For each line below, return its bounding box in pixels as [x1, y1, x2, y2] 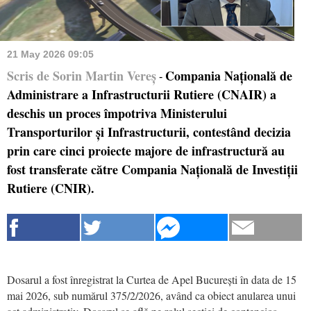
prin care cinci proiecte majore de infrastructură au [7, 141, 285, 160]
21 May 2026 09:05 [7, 48, 94, 60]
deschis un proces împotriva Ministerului [7, 103, 227, 122]
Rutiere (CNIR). [7, 178, 94, 197]
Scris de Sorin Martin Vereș [7, 66, 156, 85]
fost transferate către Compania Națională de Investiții [7, 160, 298, 178]
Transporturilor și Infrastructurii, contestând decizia [7, 122, 291, 141]
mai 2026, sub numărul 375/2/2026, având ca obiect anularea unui [7, 287, 296, 303]
